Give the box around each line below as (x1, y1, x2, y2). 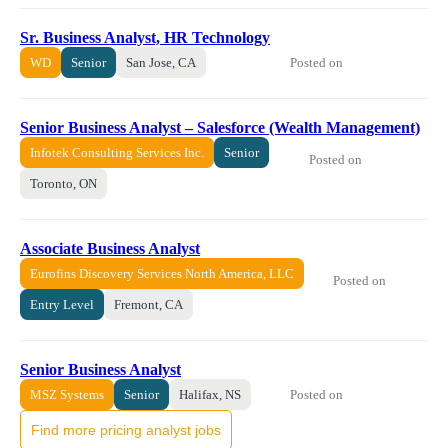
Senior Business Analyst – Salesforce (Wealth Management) (20, 119, 420, 137)
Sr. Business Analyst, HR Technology (20, 29, 270, 47)
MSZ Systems (30, 387, 104, 403)
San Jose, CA (126, 55, 196, 71)
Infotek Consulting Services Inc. (30, 145, 204, 161)
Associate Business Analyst (20, 240, 200, 258)
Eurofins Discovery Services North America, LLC (30, 266, 294, 282)
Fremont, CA (114, 297, 183, 313)
